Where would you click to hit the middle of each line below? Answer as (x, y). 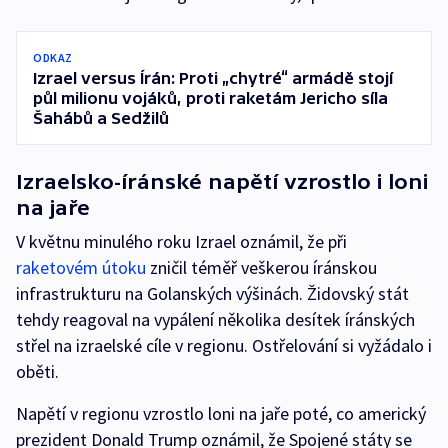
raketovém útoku (81, 267)
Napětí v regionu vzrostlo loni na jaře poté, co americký (221, 413)
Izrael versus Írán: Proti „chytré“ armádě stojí (213, 78)
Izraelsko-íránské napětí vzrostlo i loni (222, 181)
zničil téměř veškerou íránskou (261, 267)
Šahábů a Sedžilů (101, 118)
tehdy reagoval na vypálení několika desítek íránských (215, 319)
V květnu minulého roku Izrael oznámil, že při (181, 241)
